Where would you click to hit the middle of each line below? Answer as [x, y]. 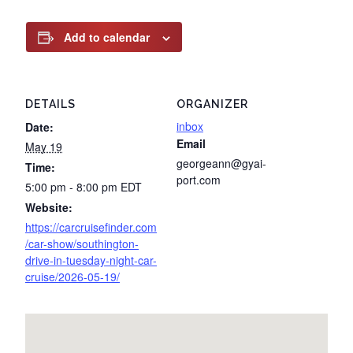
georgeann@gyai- [221, 163]
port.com [199, 180]
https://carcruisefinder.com [91, 227]
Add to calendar [107, 37]
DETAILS [50, 104]
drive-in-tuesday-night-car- [91, 260]
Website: [49, 207]
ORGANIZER [212, 104]
